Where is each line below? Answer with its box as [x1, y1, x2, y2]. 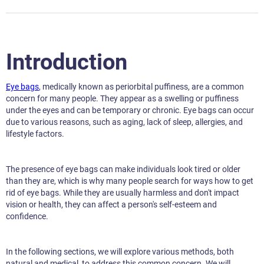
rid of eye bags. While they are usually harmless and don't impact [6, 188, 239, 198]
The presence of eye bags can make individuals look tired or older [6, 164, 240, 174]
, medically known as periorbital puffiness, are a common [39, 82, 244, 92]
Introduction [6, 49, 127, 75]
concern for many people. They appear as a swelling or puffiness [6, 94, 239, 104]
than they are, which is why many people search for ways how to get [6, 176, 253, 186]
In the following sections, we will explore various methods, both [6, 247, 234, 257]
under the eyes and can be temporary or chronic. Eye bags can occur [6, 105, 254, 115]
